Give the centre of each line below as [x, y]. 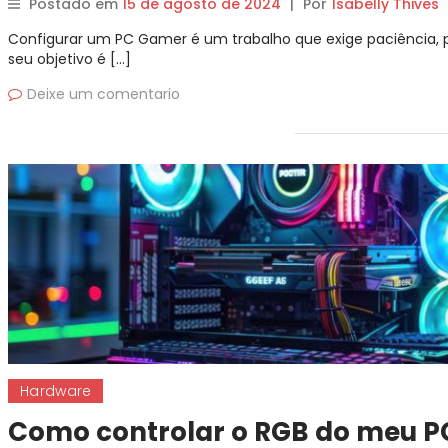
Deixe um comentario [103, 94]
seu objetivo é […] [69, 59]
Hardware [56, 391]
